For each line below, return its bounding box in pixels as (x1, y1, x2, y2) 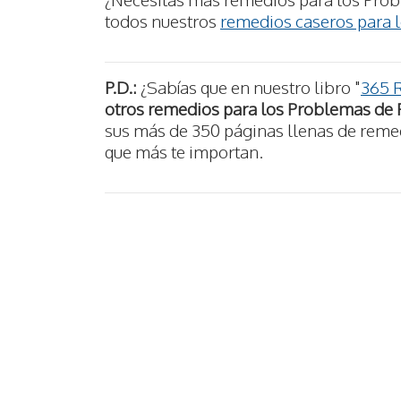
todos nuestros (105, 10, 220, 31)
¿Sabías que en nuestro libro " (137, 76, 361, 98)
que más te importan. (105, 141, 263, 163)
